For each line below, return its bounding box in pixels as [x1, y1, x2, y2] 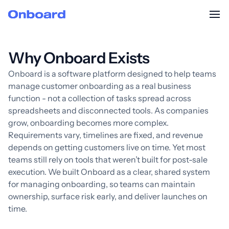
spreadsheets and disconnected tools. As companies [8, 105, 209, 116]
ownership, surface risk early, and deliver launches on [8, 191, 208, 201]
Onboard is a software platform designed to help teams [8, 68, 216, 79]
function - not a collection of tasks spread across [8, 93, 191, 103]
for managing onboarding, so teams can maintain [8, 179, 195, 189]
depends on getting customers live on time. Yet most [8, 142, 205, 152]
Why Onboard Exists [8, 49, 150, 67]
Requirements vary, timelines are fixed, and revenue [8, 130, 203, 140]
